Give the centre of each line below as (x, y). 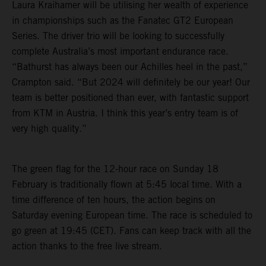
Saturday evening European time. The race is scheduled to (132, 215)
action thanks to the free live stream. (87, 246)
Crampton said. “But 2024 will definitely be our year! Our (131, 82)
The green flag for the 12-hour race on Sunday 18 (115, 169)
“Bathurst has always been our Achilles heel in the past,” (130, 66)
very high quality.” (49, 128)
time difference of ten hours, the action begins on (114, 199)
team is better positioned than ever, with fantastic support (130, 97)
